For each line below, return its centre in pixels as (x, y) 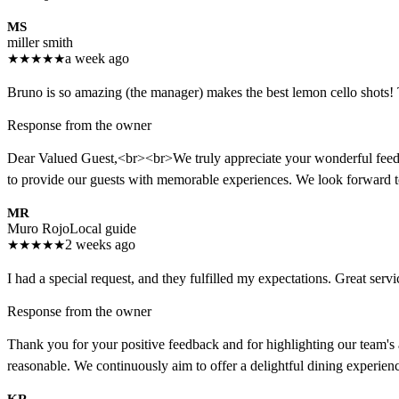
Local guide (103, 229)
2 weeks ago (100, 245)
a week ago (97, 59)
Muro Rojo (38, 229)
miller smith (40, 43)
